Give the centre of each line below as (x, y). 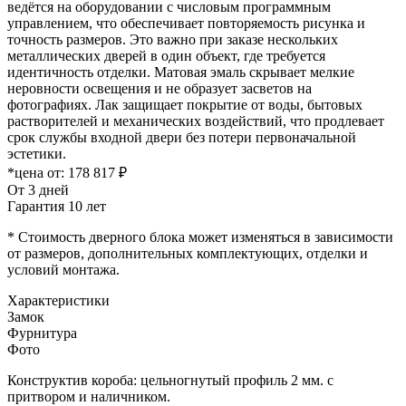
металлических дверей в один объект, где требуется (166, 55)
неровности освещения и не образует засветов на (159, 88)
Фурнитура (42, 333)
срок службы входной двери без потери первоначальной (182, 137)
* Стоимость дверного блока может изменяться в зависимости (200, 237)
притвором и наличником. (89, 396)
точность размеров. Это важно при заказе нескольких (173, 39)
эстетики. (37, 153)
